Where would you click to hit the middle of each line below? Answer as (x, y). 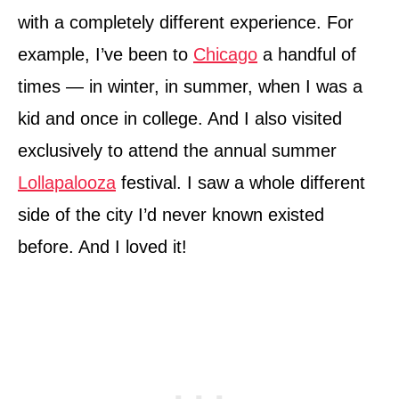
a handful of (307, 55)
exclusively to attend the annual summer (177, 151)
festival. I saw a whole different (240, 183)
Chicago (225, 55)
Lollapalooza (67, 183)
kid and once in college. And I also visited (180, 119)
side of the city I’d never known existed (171, 215)
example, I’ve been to (106, 55)
